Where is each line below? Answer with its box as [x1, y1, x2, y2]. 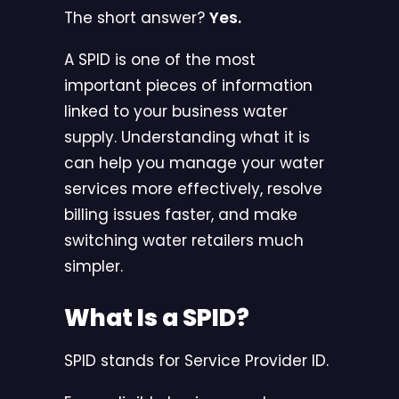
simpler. [64, 256, 123, 278]
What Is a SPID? [64, 301, 249, 335]
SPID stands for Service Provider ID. [64, 350, 329, 372]
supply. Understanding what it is [64, 126, 310, 149]
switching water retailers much [64, 230, 304, 252]
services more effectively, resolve [64, 178, 322, 200]
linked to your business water [64, 101, 288, 123]
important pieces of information [64, 75, 313, 97]
